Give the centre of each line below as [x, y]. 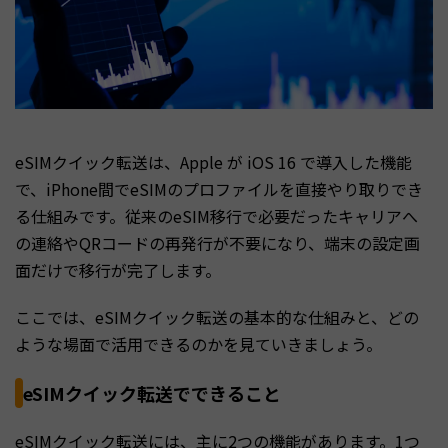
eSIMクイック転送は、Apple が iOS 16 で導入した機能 [213, 161]
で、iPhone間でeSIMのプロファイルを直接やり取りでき [219, 188]
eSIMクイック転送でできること [152, 392]
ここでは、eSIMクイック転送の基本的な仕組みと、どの [217, 316]
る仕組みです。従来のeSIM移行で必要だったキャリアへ [216, 215]
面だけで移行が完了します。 [118, 269]
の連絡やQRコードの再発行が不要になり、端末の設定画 [217, 242]
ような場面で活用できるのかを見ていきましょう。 [198, 343]
